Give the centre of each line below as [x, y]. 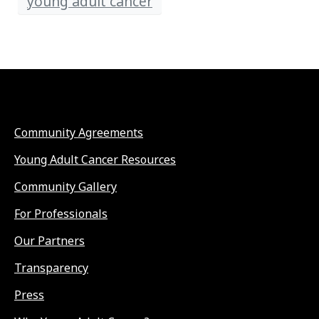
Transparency [51, 268]
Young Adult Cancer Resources [95, 160]
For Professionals [61, 214]
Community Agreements [79, 133]
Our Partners [49, 241]
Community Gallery [66, 187]
